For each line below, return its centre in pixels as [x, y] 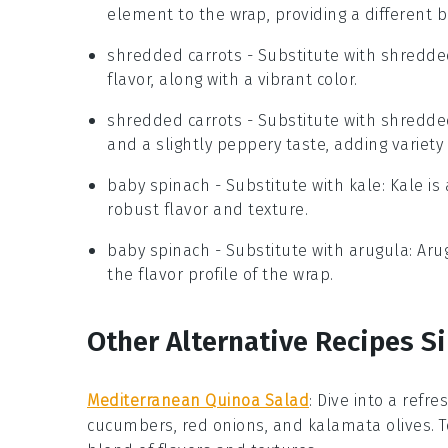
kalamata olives [369, 425]
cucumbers [130, 425]
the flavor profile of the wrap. [220, 274]
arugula [378, 250]
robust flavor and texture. [207, 209]
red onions [223, 425]
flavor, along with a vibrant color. [232, 79]
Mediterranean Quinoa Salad [198, 400]
